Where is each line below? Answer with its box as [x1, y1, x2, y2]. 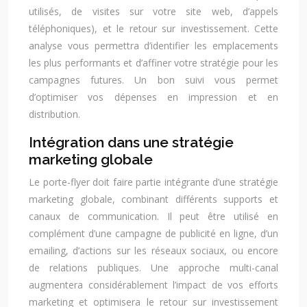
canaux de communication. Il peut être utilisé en [29, 210, 278, 223]
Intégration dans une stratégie [29, 134, 234, 151]
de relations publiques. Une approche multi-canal [29, 261, 278, 274]
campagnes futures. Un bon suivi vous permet [29, 73, 278, 86]
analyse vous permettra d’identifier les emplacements [29, 39, 278, 52]
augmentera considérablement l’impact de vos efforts [29, 278, 278, 291]
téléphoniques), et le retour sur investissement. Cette [29, 22, 278, 35]
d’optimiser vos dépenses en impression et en [29, 90, 278, 103]
